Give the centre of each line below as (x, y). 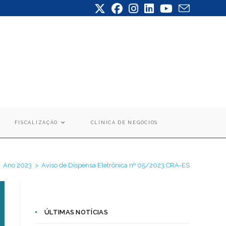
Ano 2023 (17, 165)
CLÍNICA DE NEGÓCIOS (124, 122)
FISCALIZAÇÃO (36, 122)
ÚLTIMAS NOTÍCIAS (76, 212)
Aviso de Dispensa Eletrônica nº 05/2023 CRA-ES (116, 165)
